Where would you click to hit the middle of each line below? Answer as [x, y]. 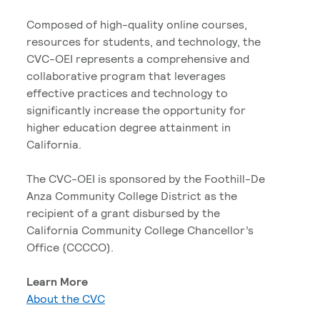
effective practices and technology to [127, 92]
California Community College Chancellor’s [140, 230]
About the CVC [66, 298]
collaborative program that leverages [126, 75]
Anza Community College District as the [132, 195]
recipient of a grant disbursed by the [123, 212]
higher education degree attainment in [129, 127]
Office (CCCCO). [70, 247]
